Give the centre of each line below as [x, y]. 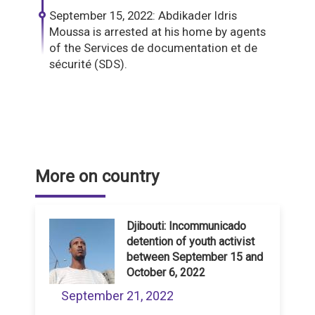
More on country [97, 177]
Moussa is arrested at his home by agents [157, 32]
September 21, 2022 [117, 296]
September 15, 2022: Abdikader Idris [143, 16]
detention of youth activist [191, 242]
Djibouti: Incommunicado [186, 226]
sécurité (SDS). [88, 64]
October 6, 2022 [166, 273]
